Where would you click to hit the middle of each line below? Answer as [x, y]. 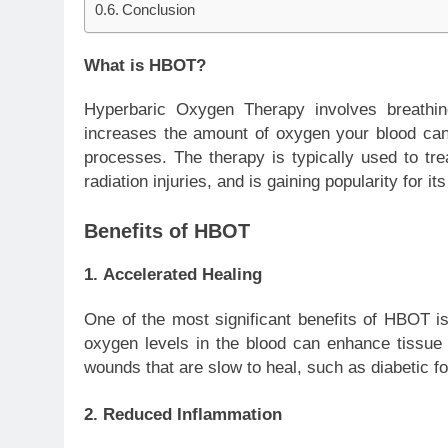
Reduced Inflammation [192, 415]
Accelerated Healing [182, 275]
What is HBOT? [145, 65]
